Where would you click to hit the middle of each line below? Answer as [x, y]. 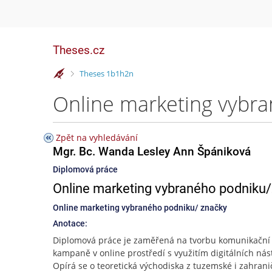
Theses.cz [79, 50]
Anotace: [70, 223]
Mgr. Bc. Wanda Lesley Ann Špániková [152, 151]
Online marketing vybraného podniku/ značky [140, 208]
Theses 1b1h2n [106, 73]
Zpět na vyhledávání [97, 138]
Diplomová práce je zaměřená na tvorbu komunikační [161, 240]
